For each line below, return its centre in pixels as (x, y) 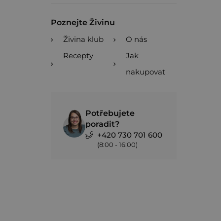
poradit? (102, 124)
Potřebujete (110, 113)
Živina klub (83, 39)
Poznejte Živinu (83, 22)
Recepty (78, 55)
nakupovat (146, 72)
